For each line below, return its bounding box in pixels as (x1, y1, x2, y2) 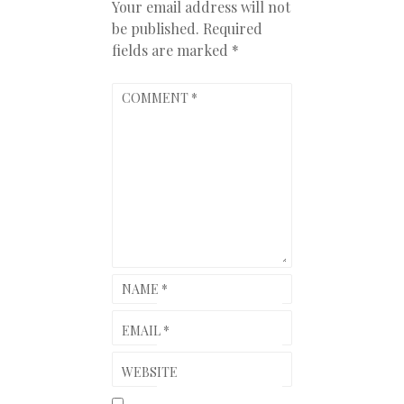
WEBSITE (122, 363, 178, 381)
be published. (112, 18, 199, 38)
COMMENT (122, 88, 191, 106)
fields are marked (112, 40, 232, 60)
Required (203, 18, 262, 38)
